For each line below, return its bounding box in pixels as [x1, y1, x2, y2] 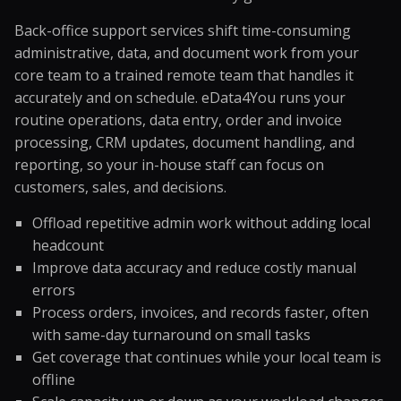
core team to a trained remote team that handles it [14, 65, 354, 85]
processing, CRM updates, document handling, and [14, 132, 354, 152]
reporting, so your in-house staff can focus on [14, 155, 324, 175]
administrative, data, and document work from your [14, 43, 359, 63]
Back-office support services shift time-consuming [14, 21, 351, 40]
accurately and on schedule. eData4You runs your [14, 88, 346, 107]
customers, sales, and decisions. [14, 177, 226, 197]
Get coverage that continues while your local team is [32, 347, 381, 367]
